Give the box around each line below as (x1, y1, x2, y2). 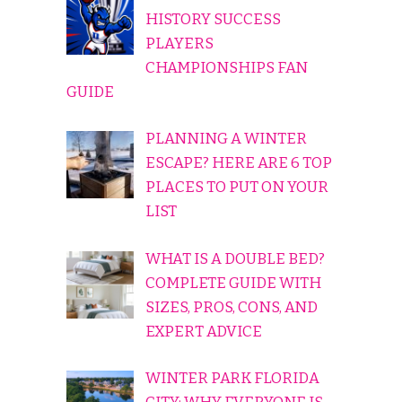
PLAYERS (144, 33, 214, 53)
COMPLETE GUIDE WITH (144, 273, 321, 293)
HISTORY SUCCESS (144, 9, 281, 29)
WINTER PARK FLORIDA (144, 369, 319, 389)
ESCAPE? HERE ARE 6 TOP (144, 153, 332, 173)
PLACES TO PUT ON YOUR (144, 178, 328, 197)
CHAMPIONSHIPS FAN (144, 57, 308, 77)
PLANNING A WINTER (144, 129, 307, 149)
